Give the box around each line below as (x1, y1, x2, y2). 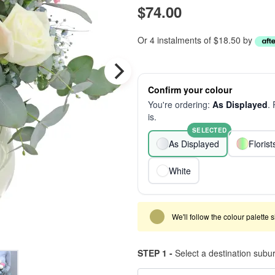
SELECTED (192, 126, 227, 134)
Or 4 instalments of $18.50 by (137, 34, 255, 46)
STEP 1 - (137, 247, 172, 259)
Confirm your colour (148, 83, 232, 96)
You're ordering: (148, 98, 212, 110)
